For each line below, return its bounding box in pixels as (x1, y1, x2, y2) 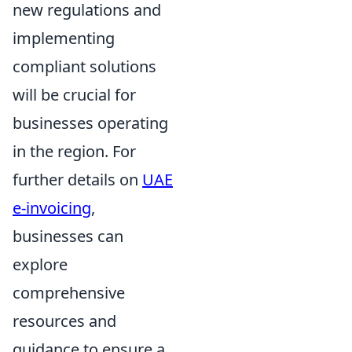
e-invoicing (13, 196, 91, 218)
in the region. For (13, 140, 136, 162)
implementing (13, 27, 115, 49)
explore (13, 253, 68, 275)
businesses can (13, 225, 123, 247)
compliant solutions (13, 55, 156, 77)
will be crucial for (13, 83, 136, 105)
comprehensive (13, 281, 125, 303)
